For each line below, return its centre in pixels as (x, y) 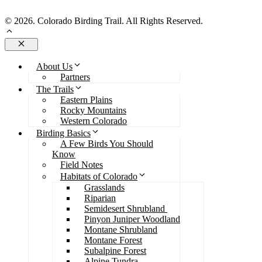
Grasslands (104, 188)
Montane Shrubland (121, 230)
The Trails (55, 89)
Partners (75, 77)
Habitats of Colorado (99, 177)
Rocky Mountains (93, 111)
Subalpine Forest (115, 251)
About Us (54, 67)
